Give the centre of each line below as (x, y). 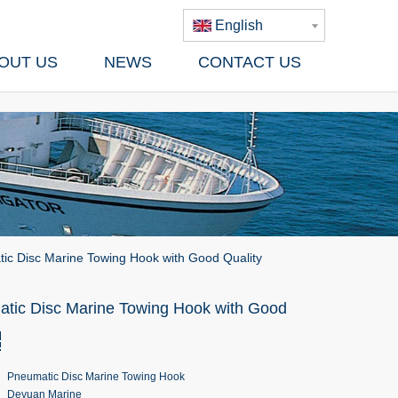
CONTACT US (250, 62)
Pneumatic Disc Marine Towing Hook (96, 377)
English (239, 25)
